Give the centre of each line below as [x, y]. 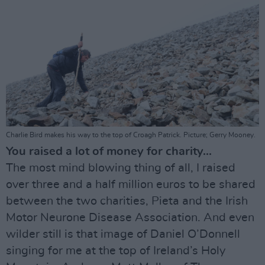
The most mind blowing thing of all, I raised [121, 168]
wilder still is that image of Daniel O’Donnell [123, 235]
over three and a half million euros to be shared [131, 185]
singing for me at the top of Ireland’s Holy [116, 251]
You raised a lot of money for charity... [109, 152]
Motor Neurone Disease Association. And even [130, 218]
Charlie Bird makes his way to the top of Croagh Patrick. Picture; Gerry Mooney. [131, 135]
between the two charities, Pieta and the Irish [127, 201]
